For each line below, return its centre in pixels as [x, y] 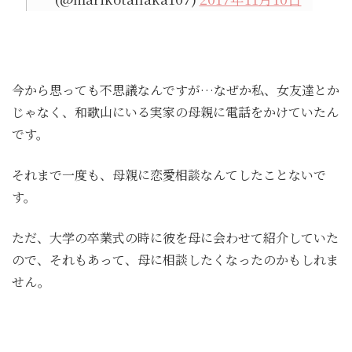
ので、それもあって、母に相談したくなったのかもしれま [175, 259]
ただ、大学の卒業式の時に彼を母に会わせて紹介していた [175, 237]
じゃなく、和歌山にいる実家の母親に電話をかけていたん [175, 112]
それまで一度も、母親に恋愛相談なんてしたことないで [169, 174]
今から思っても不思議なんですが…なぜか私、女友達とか [176, 90]
